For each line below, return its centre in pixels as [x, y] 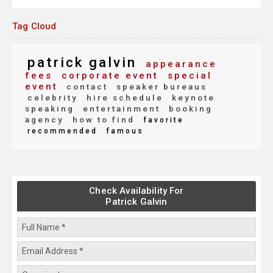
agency [44, 120]
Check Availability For [136, 191]
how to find [102, 120]
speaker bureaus [160, 87]
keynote [192, 98]
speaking [50, 109]
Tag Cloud [34, 27]
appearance [179, 64]
